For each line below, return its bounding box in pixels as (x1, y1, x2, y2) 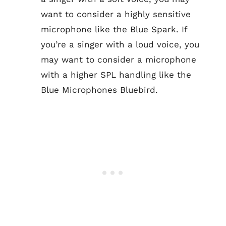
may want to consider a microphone (41, 54, 196, 65)
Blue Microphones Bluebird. (41, 85, 158, 95)
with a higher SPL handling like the (41, 70, 191, 80)
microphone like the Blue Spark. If (41, 24, 187, 34)
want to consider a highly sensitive (41, 9, 191, 19)
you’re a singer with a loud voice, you (41, 39, 199, 49)
